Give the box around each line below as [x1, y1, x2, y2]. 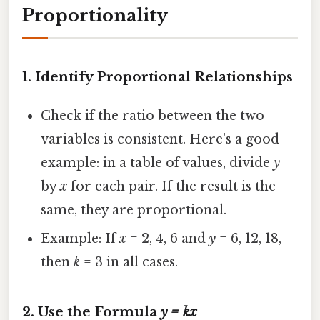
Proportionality [22, 4, 168, 26]
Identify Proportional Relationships [35, 68, 293, 85]
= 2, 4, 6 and [126, 230, 210, 246]
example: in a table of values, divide [41, 154, 274, 171]
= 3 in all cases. [80, 254, 179, 270]
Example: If [41, 230, 120, 246]
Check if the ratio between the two [41, 107, 265, 124]
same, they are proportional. [41, 201, 227, 218]
